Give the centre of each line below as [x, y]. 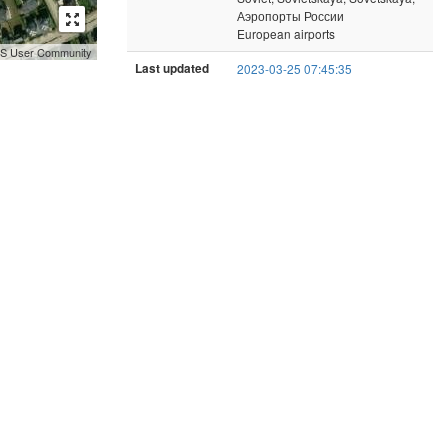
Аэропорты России [290, 15]
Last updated [172, 68]
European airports [286, 33]
